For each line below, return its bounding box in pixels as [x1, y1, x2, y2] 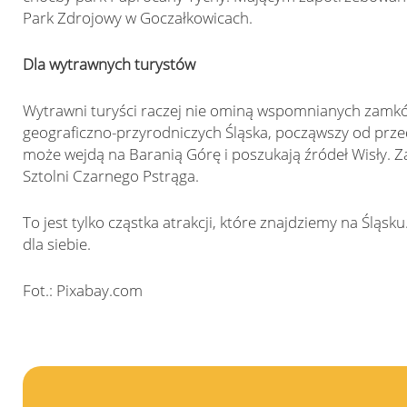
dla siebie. [22, 233, 91, 254]
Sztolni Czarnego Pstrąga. [22, 165, 199, 186]
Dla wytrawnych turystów [22, 54, 195, 74]
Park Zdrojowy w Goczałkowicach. [22, 7, 253, 28]
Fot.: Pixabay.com [22, 280, 143, 301]
